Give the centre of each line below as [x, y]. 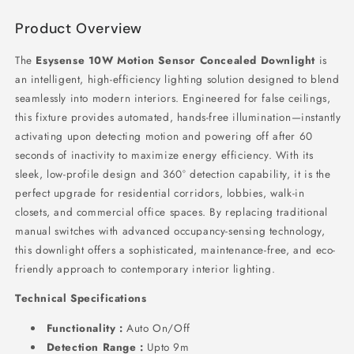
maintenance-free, [243, 250]
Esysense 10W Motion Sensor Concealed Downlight [176, 60]
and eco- [313, 250]
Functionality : [87, 328]
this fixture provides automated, [94, 117]
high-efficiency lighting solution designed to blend [212, 79]
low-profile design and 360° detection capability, [167, 174]
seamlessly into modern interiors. [97, 98]
